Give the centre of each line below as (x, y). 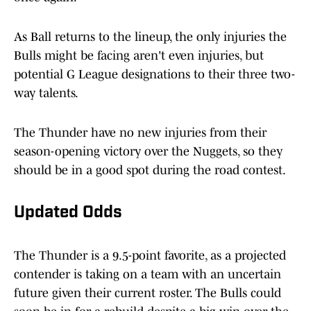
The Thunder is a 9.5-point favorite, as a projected (150, 256)
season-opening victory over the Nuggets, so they (148, 152)
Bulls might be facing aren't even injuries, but (139, 56)
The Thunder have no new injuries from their (140, 133)
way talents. (46, 93)
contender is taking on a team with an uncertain (148, 275)
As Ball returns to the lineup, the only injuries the (150, 37)
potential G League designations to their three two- (154, 75)
